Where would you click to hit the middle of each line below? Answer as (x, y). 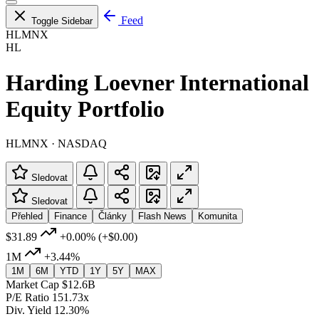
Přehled (27, 216)
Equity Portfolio (85, 109)
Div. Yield (28, 310)
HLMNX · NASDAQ (56, 143)
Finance (70, 216)
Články (113, 216)
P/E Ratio (27, 297)
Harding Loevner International (157, 82)
